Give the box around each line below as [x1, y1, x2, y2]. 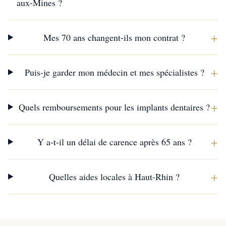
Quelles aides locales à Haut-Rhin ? [49, 171, 180, 183]
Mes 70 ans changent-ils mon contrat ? [43, 31, 186, 43]
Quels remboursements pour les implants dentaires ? [19, 101, 210, 113]
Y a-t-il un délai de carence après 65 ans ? [37, 136, 192, 148]
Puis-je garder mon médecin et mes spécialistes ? [24, 66, 204, 78]
